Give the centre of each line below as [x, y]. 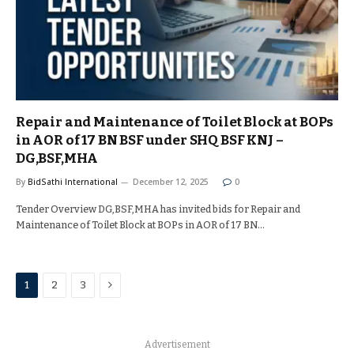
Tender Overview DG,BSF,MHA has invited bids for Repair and [158, 209]
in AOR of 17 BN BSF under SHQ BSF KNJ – [150, 140]
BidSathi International [73, 182]
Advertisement [177, 345]
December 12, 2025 [171, 182]
